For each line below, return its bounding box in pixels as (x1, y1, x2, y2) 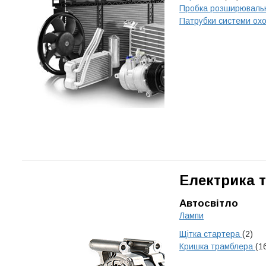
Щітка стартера (179, 229, 242, 239)
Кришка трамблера (179, 242, 255, 251)
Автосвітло (179, 198, 238, 209)
